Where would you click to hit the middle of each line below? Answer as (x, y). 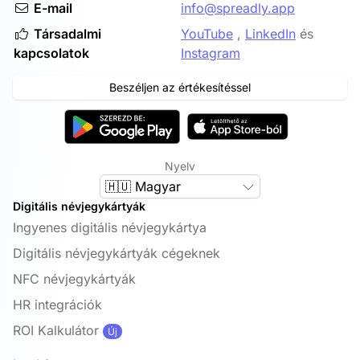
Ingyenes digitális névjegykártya (110, 227)
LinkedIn (270, 33)
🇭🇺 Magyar (143, 186)
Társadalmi (67, 33)
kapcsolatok (51, 53)
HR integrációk (57, 304)
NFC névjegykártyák (74, 278)
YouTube (207, 33)
